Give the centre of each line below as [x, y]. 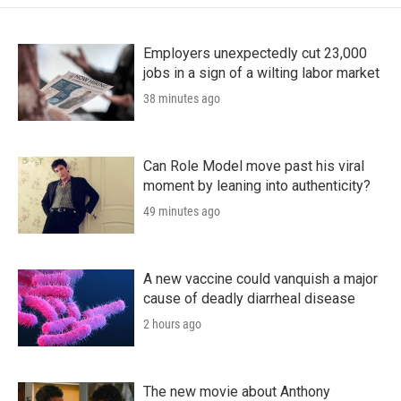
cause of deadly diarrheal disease [249, 298]
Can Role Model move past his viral [254, 166]
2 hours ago [172, 324]
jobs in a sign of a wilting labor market [261, 73]
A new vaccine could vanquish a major [260, 278]
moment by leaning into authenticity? [257, 185]
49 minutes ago [182, 211]
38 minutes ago [182, 98]
